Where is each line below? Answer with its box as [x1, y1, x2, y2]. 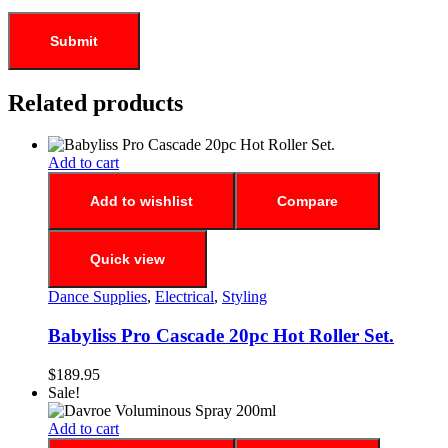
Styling [222, 288, 267, 306]
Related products [8, 89, 183, 116]
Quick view [90, 251, 165, 268]
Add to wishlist [90, 193, 193, 210]
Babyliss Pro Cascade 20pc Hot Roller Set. [48, 325, 394, 347]
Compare [277, 193, 338, 210]
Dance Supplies [48, 288, 147, 306]
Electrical [155, 288, 214, 306]
